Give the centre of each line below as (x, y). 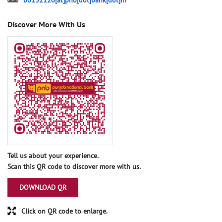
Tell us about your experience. (53, 156)
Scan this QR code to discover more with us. (74, 167)
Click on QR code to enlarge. (64, 211)
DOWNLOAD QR (43, 188)
